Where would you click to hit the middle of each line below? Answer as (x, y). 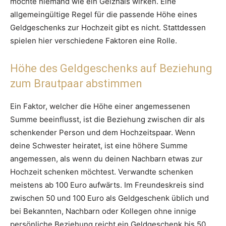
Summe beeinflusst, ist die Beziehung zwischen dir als (107, 120)
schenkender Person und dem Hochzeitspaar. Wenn (103, 133)
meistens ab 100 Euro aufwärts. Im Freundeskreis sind (107, 185)
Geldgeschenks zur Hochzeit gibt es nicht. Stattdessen (108, 28)
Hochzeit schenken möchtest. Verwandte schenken (102, 172)
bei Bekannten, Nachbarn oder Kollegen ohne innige (103, 211)
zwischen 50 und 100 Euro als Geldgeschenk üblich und (109, 198)
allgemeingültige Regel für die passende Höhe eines (104, 15)
